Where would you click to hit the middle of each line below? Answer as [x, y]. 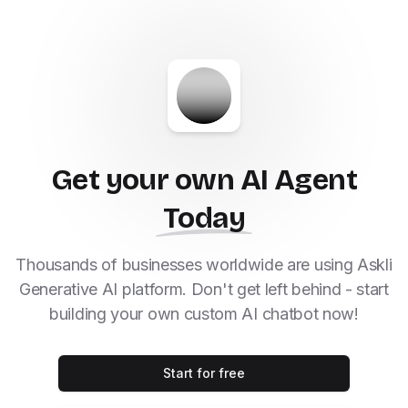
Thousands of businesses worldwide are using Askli [204, 265]
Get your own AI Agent [204, 180]
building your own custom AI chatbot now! [204, 314]
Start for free [204, 373]
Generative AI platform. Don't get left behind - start [204, 289]
